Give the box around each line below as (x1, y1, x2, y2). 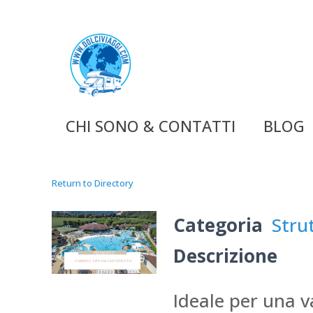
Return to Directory (52, 177, 134, 189)
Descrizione (173, 243, 278, 268)
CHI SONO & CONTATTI (66, 115, 235, 136)
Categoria (173, 212, 263, 238)
